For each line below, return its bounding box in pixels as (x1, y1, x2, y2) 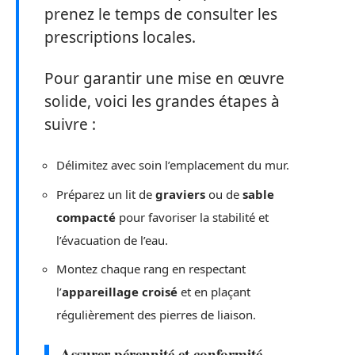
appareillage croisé (62, 284, 177, 300)
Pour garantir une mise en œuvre (44, 67, 284, 89)
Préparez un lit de (56, 185, 155, 202)
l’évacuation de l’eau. (56, 231, 168, 248)
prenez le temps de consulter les (44, 4, 277, 25)
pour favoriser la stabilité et (116, 208, 269, 225)
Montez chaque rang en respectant (56, 261, 246, 277)
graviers (155, 185, 205, 202)
